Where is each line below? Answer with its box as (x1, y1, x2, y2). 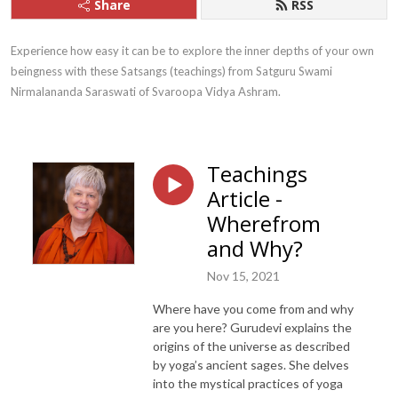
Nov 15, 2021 (207, 267, 280, 283)
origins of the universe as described (153, 338, 350, 354)
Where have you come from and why (153, 300, 354, 316)
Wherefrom (207, 209, 321, 238)
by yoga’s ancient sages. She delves (153, 356, 349, 372)
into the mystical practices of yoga (153, 375, 343, 391)
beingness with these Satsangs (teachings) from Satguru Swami (11, 64, 332, 78)
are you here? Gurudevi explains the (153, 319, 352, 335)
